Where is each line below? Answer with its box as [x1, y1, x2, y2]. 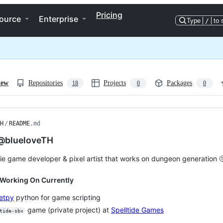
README [9, 120, 30, 127]
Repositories [28, 79, 63, 87]
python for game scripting [14, 193, 101, 202]
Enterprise [39, 14, 78, 24]
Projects [104, 79, 126, 87]
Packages [167, 79, 192, 87]
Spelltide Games [111, 205, 164, 214]
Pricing [96, 10, 122, 20]
